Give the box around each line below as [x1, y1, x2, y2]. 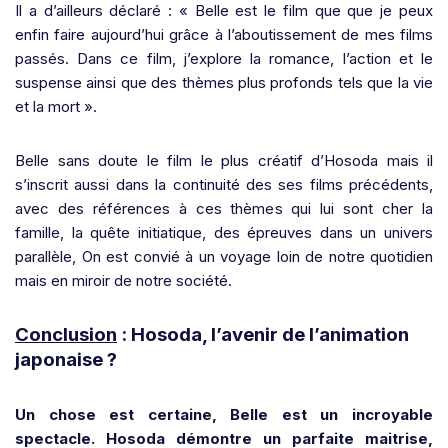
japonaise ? [15, 347, 117, 371]
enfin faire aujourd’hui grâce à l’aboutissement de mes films [15, 24, 433, 44]
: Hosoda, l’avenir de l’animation [117, 322, 409, 346]
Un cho [15, 404, 77, 424]
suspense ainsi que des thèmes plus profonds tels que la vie [15, 72, 433, 92]
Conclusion [15, 322, 117, 346]
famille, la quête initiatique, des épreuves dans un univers [15, 222, 433, 242]
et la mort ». [15, 96, 97, 116]
